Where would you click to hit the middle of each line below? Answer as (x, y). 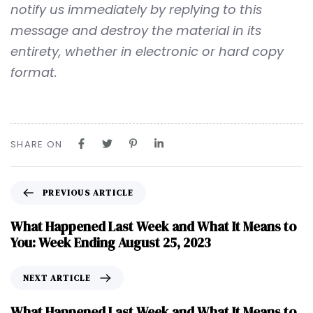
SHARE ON (37, 144)
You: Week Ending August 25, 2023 (111, 242)
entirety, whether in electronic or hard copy (147, 51)
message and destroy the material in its (136, 30)
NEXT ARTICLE (57, 278)
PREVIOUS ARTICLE (88, 192)
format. (34, 72)
